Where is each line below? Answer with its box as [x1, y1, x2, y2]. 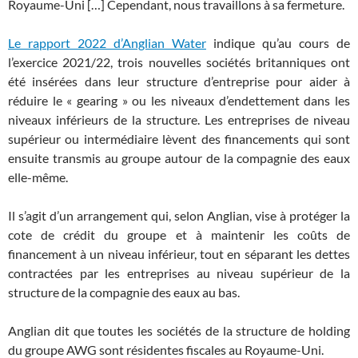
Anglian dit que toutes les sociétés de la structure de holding [8, 323, 350, 338]
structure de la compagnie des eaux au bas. [8, 284, 240, 300]
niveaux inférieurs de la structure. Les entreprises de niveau [8, 112, 350, 127]
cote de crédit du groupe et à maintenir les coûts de [8, 227, 350, 242]
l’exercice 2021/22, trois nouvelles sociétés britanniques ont [8, 54, 350, 70]
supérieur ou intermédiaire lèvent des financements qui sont [8, 131, 350, 146]
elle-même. [8, 169, 68, 185]
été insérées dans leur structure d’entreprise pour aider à [8, 74, 350, 89]
